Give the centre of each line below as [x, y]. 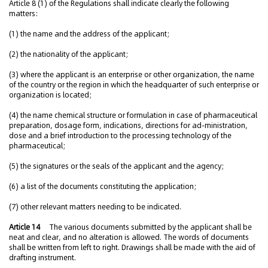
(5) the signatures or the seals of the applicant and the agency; [116, 166]
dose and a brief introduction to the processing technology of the [120, 135]
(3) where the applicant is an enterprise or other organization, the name [132, 74]
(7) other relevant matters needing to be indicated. [95, 207]
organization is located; [50, 95]
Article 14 [25, 227]
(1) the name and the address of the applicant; [89, 34]
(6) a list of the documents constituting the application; [103, 186]
